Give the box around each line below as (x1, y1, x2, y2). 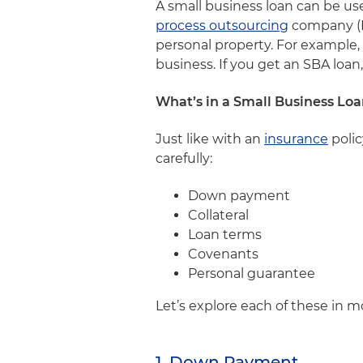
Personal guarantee (188, 266, 318, 281)
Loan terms (188, 227, 265, 242)
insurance (264, 131, 328, 147)
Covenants (188, 246, 262, 262)
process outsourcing (156, 18, 288, 33)
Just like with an (156, 131, 264, 147)
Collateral (188, 207, 252, 223)
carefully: (156, 151, 216, 166)
